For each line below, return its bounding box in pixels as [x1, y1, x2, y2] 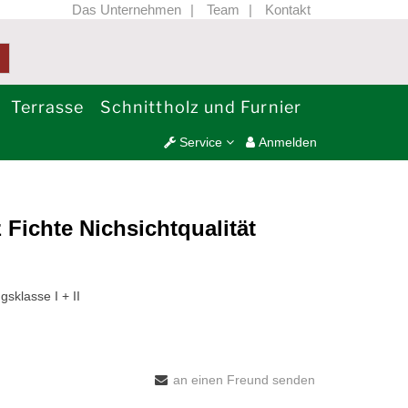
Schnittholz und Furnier [100, 97, 301, 117]
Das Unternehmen [72, 2, 181, 17]
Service [176, 135, 227, 149]
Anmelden [255, 135, 318, 149]
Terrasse [10, 97, 85, 117]
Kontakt [265, 2, 311, 17]
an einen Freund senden [173, 372, 315, 387]
